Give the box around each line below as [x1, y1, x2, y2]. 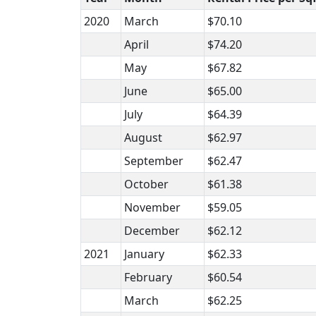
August [124, 129, 162, 145]
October [124, 176, 169, 192]
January [124, 245, 164, 262]
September [124, 152, 183, 169]
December [124, 222, 180, 238]
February [124, 269, 172, 285]
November [124, 199, 181, 215]
